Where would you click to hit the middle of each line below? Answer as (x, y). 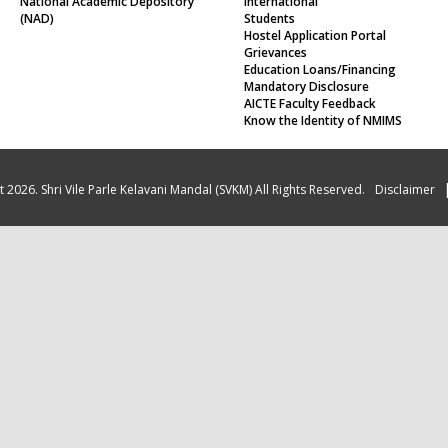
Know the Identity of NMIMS (323, 100)
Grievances (275, 32)
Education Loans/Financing (320, 49)
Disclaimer (405, 169)
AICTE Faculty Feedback (310, 83)
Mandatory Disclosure (306, 66)
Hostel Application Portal (315, 15)
